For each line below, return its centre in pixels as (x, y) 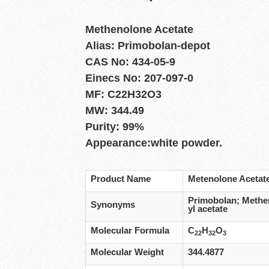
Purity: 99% (115, 127)
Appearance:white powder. (154, 143)
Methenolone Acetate (139, 30)
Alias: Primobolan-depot (148, 46)
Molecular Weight (128, 252)
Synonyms (113, 205)
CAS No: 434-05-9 (130, 62)
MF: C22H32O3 (123, 95)
